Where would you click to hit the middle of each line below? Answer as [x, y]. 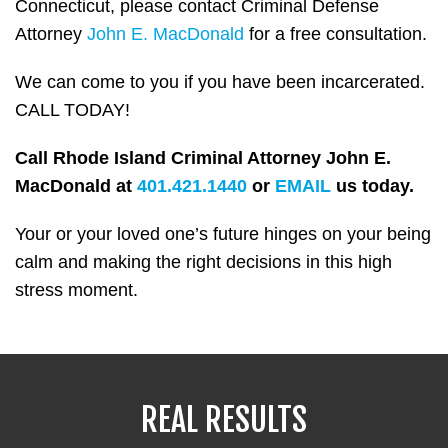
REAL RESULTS [224, 420]
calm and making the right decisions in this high [203, 262]
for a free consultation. [335, 34]
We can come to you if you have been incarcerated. [220, 82]
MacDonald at [76, 186]
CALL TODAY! [72, 110]
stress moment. [76, 290]
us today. [375, 186]
